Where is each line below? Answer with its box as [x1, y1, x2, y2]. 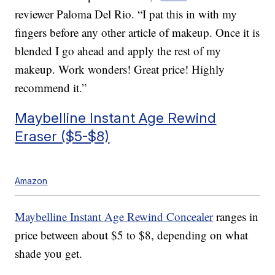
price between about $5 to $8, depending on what [15, 227, 249, 243]
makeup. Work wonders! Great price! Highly [15, 61, 225, 77]
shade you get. [15, 246, 83, 261]
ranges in [213, 209, 259, 225]
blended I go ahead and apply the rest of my [15, 43, 222, 59]
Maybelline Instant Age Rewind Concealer [15, 209, 214, 225]
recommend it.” [15, 80, 87, 96]
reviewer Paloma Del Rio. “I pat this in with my [15, 6, 238, 22]
